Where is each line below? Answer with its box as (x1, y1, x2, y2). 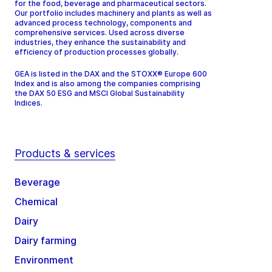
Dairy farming (15, 234, 76, 247)
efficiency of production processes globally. (15, 47, 178, 57)
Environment (15, 254, 73, 267)
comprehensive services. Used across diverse (15, 28, 185, 38)
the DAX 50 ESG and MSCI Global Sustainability (15, 89, 185, 98)
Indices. (15, 98, 44, 108)
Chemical (15, 195, 58, 208)
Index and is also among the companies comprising (15, 79, 200, 89)
